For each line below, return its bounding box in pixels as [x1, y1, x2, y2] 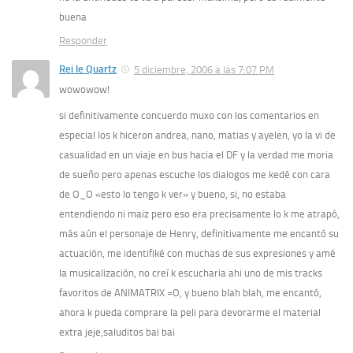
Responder [59, 35, 107, 47]
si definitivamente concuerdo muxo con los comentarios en [59, 109, 319, 121]
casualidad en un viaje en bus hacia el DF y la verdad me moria [59, 148, 333, 161]
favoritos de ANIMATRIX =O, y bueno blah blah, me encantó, [59, 286, 321, 299]
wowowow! [59, 83, 110, 95]
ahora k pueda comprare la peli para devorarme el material [59, 306, 321, 318]
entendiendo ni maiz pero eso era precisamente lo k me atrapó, [59, 207, 340, 220]
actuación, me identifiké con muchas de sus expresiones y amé [59, 247, 336, 259]
